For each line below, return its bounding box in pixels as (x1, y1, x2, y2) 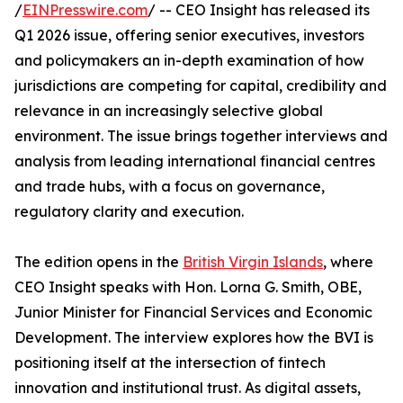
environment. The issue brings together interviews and (14, 127, 388, 145)
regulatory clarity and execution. (14, 202, 244, 220)
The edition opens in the (14, 253, 183, 271)
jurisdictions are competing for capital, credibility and (14, 76, 387, 94)
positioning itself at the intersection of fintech (14, 354, 326, 372)
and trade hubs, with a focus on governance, (14, 177, 325, 195)
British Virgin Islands (183, 253, 323, 271)
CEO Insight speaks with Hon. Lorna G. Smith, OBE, (14, 278, 362, 296)
